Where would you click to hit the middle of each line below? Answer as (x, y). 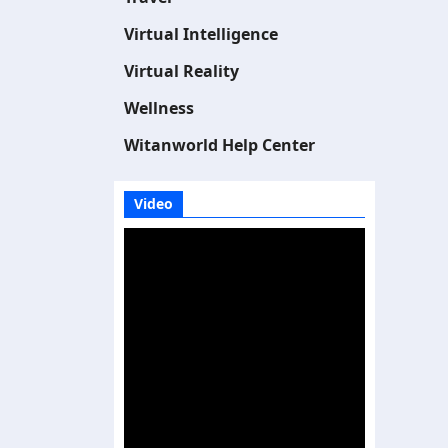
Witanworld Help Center (219, 145)
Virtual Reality (181, 71)
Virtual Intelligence (201, 34)
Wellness (159, 108)
